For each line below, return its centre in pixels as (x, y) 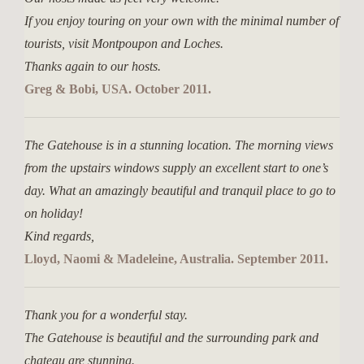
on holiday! (54, 213)
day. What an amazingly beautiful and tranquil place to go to (180, 191)
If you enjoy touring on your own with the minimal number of (182, 21)
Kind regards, (59, 236)
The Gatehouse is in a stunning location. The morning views (179, 145)
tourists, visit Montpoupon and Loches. (124, 43)
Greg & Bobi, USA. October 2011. (118, 89)
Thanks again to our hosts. (93, 66)
